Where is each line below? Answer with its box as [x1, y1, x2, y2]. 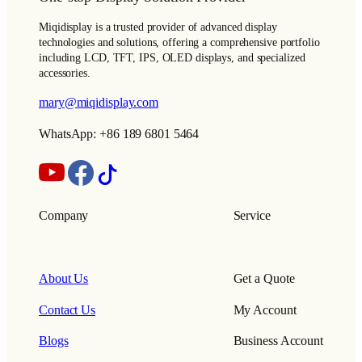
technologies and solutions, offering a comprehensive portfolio [39, 36, 320, 49]
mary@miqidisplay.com [39, 95, 158, 111]
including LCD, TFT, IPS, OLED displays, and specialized [39, 52, 305, 65]
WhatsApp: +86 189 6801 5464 [39, 126, 200, 141]
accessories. [39, 67, 90, 80]
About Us [39, 271, 89, 287]
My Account [233, 302, 297, 318]
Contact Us [39, 302, 95, 318]
